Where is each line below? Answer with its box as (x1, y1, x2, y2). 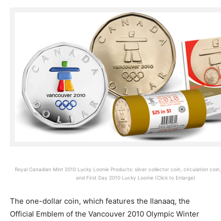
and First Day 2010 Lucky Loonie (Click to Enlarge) (76, 175, 195, 181)
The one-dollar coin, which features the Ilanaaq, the (10, 196, 190, 206)
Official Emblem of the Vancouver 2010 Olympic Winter (10, 209, 199, 219)
